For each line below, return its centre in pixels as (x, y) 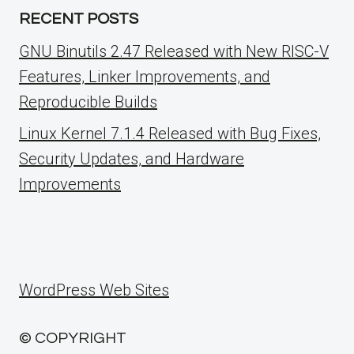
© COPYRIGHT (73, 339)
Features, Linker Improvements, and (145, 77)
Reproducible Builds (88, 102)
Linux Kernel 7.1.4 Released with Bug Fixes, (170, 134)
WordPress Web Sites (94, 290)
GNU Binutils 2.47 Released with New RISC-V (174, 52)
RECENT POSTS (79, 19)
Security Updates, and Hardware (132, 159)
